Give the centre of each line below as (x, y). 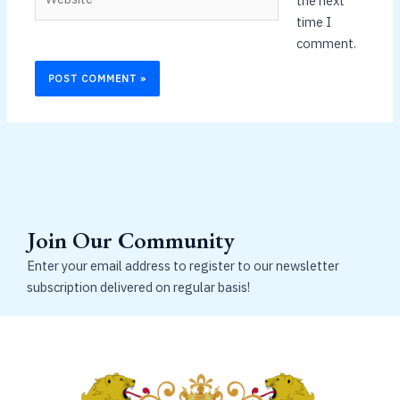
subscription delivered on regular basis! (138, 287)
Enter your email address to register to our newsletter (183, 266)
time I (313, 21)
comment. (326, 43)
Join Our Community (131, 241)
